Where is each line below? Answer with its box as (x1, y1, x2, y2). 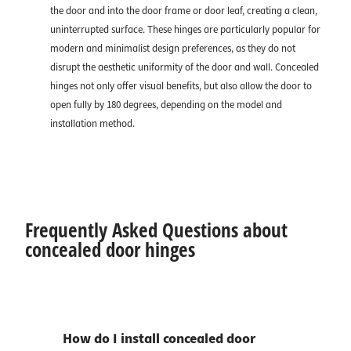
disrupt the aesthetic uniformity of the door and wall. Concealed (50, 60, 319, 75)
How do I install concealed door (63, 329, 255, 349)
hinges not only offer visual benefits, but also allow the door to (50, 79, 312, 94)
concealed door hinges (25, 236, 195, 263)
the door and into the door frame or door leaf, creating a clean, (50, 4, 317, 19)
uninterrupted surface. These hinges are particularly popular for (50, 23, 320, 38)
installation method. (50, 117, 135, 132)
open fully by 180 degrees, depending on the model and (50, 98, 282, 113)
